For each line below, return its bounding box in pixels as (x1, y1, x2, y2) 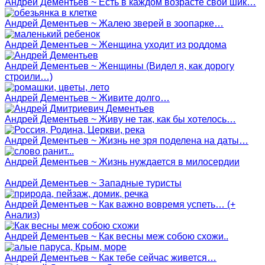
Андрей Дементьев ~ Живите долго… (5, 92, 170, 103)
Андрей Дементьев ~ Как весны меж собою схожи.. (5, 231, 228, 241)
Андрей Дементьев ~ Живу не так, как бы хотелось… (5, 114, 236, 124)
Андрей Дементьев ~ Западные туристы (5, 177, 182, 188)
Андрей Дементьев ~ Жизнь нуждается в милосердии (5, 156, 240, 167)
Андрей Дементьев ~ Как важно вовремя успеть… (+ (5, 199, 235, 209)
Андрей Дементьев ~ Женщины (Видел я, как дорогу (5, 60, 234, 71)
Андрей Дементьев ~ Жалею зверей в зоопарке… (5, 18, 224, 28)
